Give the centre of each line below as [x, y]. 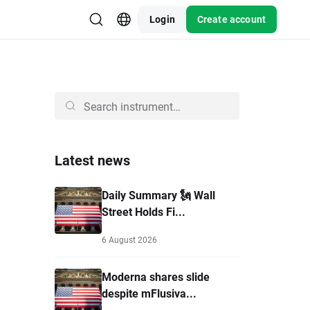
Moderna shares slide [156, 276]
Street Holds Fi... [144, 211]
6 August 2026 [129, 239]
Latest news [92, 160]
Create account [231, 19]
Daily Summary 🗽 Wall [158, 195]
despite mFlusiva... [149, 293]
